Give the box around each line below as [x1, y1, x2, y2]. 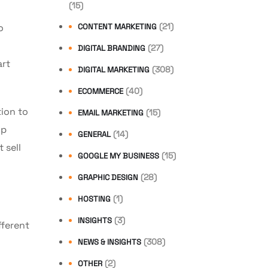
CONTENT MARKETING [78, 21, 157, 32]
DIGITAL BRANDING [78, 42, 145, 53]
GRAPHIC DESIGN [78, 172, 138, 182]
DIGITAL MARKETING [78, 64, 150, 75]
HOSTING [78, 193, 111, 204]
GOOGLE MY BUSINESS [78, 150, 159, 161]
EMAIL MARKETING [78, 107, 144, 118]
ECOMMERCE [78, 86, 123, 96]
